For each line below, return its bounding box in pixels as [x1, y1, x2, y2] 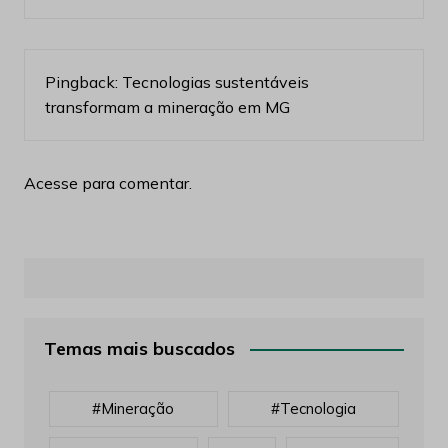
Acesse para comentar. [23, 173, 192, 194]
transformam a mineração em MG [44, 97, 290, 118]
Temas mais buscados [43, 337, 235, 361]
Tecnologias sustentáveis [121, 72, 309, 93]
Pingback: [44, 72, 122, 93]
